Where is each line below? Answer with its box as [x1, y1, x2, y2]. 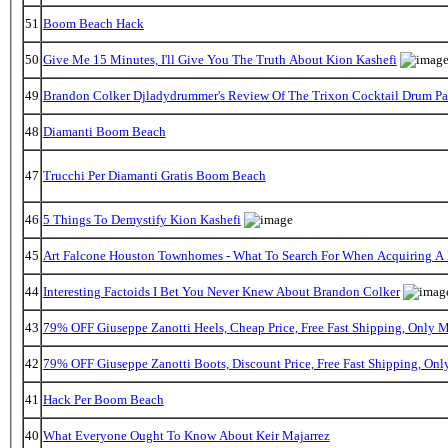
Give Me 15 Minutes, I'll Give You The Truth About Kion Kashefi [42, 51, 397, 67]
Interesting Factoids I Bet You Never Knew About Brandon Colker [42, 283, 400, 299]
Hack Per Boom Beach [42, 391, 164, 407]
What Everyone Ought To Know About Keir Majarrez [42, 427, 330, 443]
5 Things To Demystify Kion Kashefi [42, 211, 241, 227]
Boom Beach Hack [42, 15, 144, 31]
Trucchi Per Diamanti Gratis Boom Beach [42, 167, 266, 183]
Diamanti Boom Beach [42, 123, 166, 139]
